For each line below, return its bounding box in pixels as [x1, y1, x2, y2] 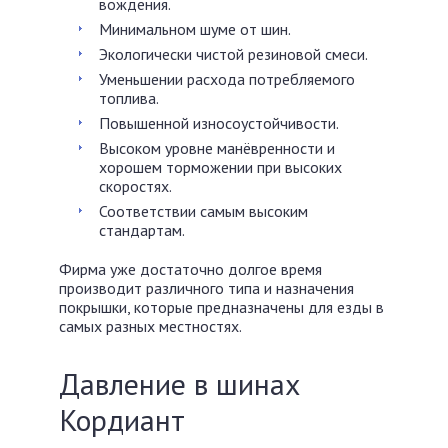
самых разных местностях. [59, 316, 242, 336]
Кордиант [59, 400, 185, 439]
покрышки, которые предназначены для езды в [59, 297, 384, 317]
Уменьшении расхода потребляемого [99, 69, 355, 89]
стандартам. [99, 220, 185, 240]
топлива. [99, 88, 159, 108]
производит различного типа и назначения [59, 278, 354, 298]
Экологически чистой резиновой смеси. [99, 44, 368, 64]
